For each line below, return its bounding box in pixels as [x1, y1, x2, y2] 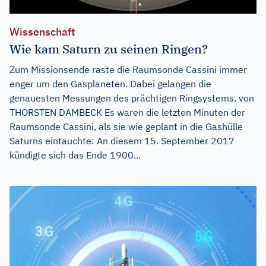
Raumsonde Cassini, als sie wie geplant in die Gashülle [9, 120, 243, 132]
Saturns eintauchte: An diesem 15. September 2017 [9, 134, 235, 147]
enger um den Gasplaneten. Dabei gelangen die [9, 77, 211, 90]
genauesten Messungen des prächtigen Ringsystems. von [9, 91, 254, 104]
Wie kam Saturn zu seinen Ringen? [9, 40, 208, 57]
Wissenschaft [9, 24, 75, 39]
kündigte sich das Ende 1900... [9, 148, 141, 161]
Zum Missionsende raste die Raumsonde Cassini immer [9, 63, 247, 75]
